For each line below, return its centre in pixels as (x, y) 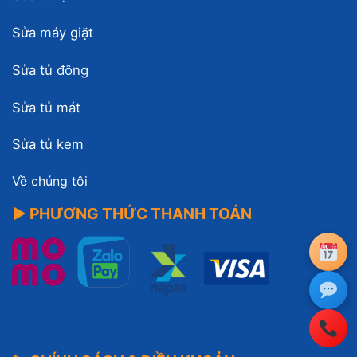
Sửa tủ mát (46, 107)
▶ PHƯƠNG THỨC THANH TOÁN (132, 213)
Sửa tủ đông (50, 70)
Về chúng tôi (50, 181)
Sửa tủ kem (48, 145)
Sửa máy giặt (53, 32)
